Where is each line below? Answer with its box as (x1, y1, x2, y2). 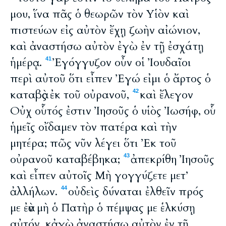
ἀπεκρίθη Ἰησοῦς (131, 152, 214, 167)
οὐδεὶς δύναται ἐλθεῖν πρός (68, 184, 204, 199)
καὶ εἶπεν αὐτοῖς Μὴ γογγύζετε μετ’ (10, 168, 188, 183)
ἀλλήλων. (10, 184, 61, 199)
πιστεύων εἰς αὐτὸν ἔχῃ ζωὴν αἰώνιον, (10, 23, 200, 38)
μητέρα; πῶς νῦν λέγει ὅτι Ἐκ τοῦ (10, 136, 177, 151)
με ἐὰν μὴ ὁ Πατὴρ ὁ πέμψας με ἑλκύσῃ (10, 200, 195, 215)
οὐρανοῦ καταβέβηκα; (10, 152, 123, 167)
